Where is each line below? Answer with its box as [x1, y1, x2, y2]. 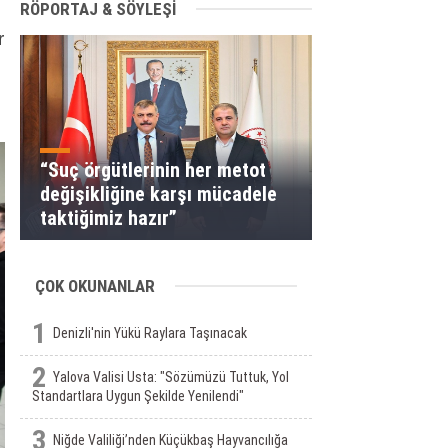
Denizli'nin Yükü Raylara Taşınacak [52, 325, 247, 341]
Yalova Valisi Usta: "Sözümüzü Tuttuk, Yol [52, 369, 289, 385]
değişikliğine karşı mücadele [39, 182, 277, 206]
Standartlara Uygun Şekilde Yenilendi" [31, 388, 244, 404]
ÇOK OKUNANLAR [34, 276, 155, 296]
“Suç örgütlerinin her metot [39, 158, 266, 182]
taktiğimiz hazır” [39, 206, 177, 230]
